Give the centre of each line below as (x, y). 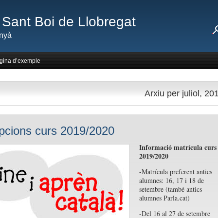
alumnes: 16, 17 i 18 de (171, 180)
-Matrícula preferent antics (175, 172)
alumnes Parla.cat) (164, 198)
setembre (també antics (170, 189)
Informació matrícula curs (178, 147)
